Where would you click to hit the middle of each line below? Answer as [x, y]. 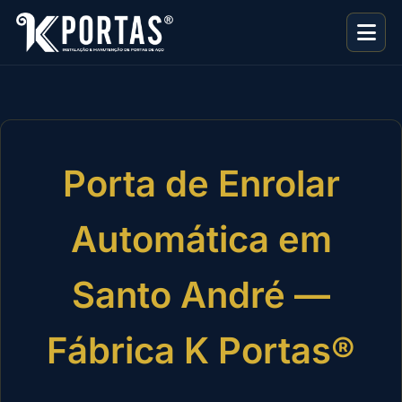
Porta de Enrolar [201, 184]
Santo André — [201, 295]
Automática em [201, 240]
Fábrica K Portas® [201, 351]
